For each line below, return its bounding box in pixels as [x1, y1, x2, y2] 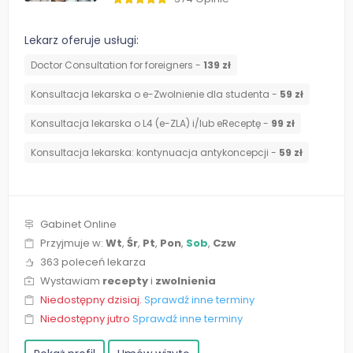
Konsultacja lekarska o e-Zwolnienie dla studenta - [31, 87, 280, 102]
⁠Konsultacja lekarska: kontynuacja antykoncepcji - [31, 146, 279, 160]
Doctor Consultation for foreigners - [31, 58, 203, 72]
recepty [102, 273, 148, 289]
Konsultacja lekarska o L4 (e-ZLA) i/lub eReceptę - [31, 117, 271, 131]
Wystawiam [40, 273, 102, 289]
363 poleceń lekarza [40, 255, 146, 270]
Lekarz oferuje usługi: [24, 32, 139, 49]
